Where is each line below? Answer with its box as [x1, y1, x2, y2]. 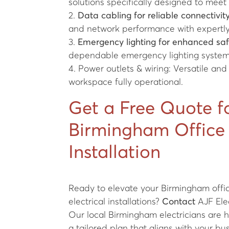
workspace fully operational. [68, 78, 184, 87]
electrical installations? [68, 197, 163, 207]
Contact [162, 197, 196, 207]
